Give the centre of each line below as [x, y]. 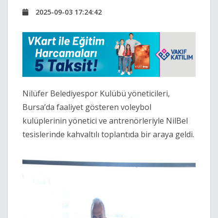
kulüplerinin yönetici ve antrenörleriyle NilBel [105, 121]
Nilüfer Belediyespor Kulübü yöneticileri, [96, 94]
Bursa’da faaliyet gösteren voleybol [87, 107]
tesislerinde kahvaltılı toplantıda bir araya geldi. [108, 135]
